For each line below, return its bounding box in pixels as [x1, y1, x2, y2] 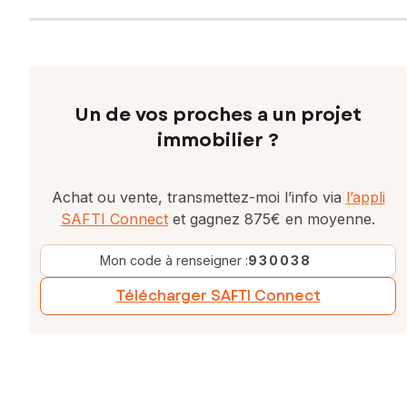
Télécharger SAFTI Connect [115, 285, 321, 307]
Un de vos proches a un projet [74, 102, 362, 129]
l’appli [345, 188, 385, 207]
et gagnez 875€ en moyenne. [168, 210, 375, 229]
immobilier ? [157, 127, 279, 154]
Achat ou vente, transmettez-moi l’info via [51, 188, 346, 207]
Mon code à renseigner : [99, 253, 248, 269]
